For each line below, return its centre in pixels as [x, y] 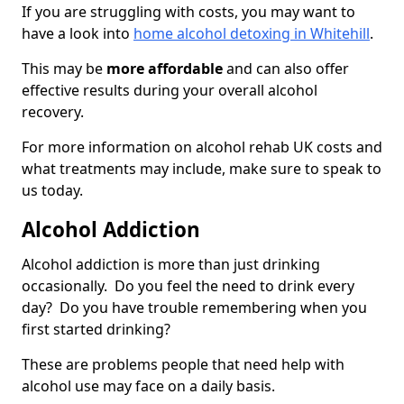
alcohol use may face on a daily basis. [148, 386]
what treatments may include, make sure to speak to [202, 169]
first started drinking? [98, 330]
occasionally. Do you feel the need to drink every [188, 286]
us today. [52, 191]
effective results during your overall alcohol [170, 91]
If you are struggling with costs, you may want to [188, 12]
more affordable [165, 69]
